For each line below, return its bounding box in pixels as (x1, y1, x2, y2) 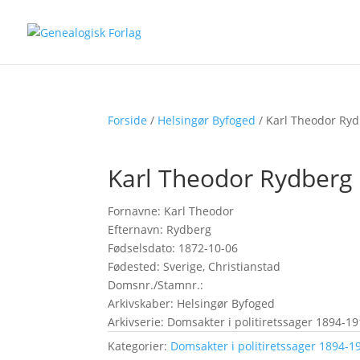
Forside (108, 112, 148, 128)
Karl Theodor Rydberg (108, 162, 353, 194)
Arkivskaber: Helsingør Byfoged (108, 296, 276, 311)
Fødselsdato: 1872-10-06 (108, 240, 239, 256)
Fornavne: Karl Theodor (108, 203, 235, 219)
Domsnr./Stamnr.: (108, 277, 204, 292)
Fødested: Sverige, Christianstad (108, 259, 281, 274)
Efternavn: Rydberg (108, 222, 212, 237)
